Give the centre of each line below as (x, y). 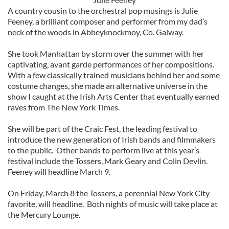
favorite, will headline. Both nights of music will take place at (113, 204)
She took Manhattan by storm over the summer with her (106, 53)
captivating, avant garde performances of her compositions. (111, 64)
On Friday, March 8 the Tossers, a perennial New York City (109, 193)
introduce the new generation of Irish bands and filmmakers (112, 139)
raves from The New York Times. (64, 107)
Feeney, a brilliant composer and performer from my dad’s (108, 21)
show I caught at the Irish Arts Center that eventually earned (113, 96)
